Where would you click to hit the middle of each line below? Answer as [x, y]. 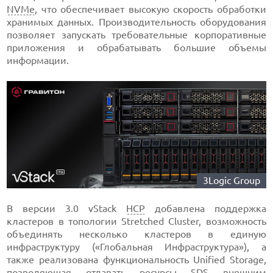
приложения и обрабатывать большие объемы [136, 48]
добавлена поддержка [205, 208]
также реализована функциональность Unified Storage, [136, 259]
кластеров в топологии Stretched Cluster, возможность [136, 221]
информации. [38, 60]
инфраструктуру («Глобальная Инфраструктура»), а [136, 246]
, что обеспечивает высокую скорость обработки [151, 9]
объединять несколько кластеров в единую [136, 234]
